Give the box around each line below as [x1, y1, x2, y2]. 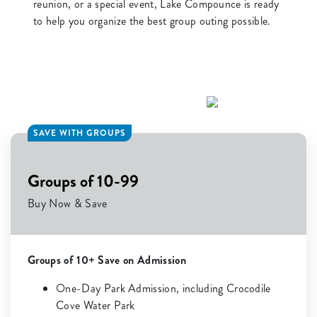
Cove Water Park [56, 297, 135, 314]
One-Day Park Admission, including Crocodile [56, 280, 271, 297]
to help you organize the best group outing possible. [33, 13, 271, 30]
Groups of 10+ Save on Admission [28, 252, 186, 269]
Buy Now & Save [28, 195, 108, 212]
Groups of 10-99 [28, 169, 139, 194]
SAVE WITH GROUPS [33, 127, 126, 140]
